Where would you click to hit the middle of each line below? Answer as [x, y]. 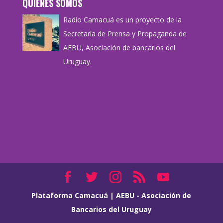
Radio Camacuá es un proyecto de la [122, 20]
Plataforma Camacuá [70, 195]
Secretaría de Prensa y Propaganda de [125, 34]
